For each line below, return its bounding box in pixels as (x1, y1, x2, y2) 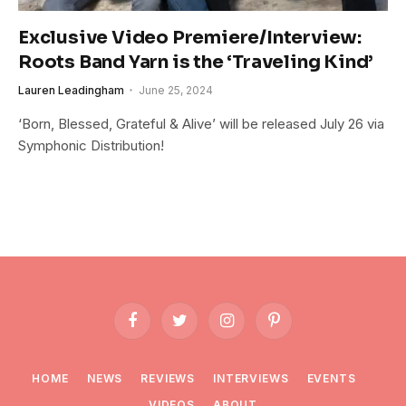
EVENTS (306, 371, 356, 385)
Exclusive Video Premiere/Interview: (18, 25, 362, 49)
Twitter (178, 320, 217, 335)
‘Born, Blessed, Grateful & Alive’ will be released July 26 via (18, 114, 384, 132)
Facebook (130, 320, 188, 335)
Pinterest (272, 320, 323, 335)
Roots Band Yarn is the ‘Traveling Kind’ (18, 50, 374, 73)
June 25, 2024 (139, 82, 213, 97)
